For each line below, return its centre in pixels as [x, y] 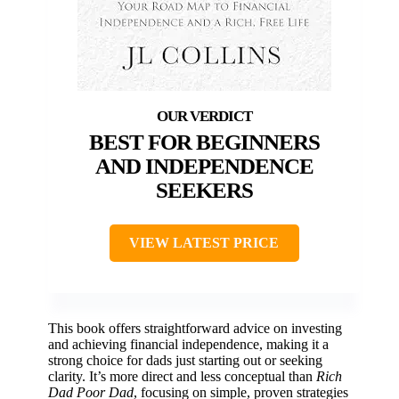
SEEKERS [204, 190]
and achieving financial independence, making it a [188, 344]
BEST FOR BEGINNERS [204, 142]
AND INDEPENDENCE [204, 166]
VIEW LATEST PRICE [204, 242]
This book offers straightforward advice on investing [195, 328]
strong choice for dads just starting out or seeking [185, 360]
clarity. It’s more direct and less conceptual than [182, 376]
